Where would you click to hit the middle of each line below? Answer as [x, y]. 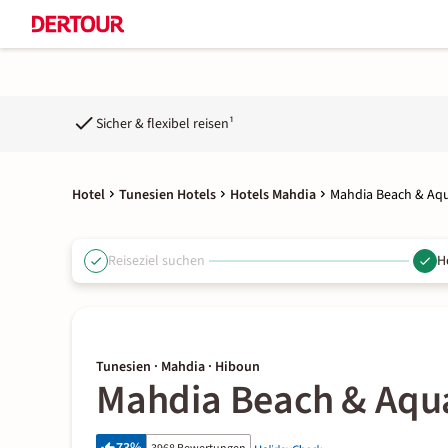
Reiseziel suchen [156, 260]
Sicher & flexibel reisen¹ [165, 123]
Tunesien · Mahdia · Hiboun [178, 367]
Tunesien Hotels [167, 195]
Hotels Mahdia [273, 195]
